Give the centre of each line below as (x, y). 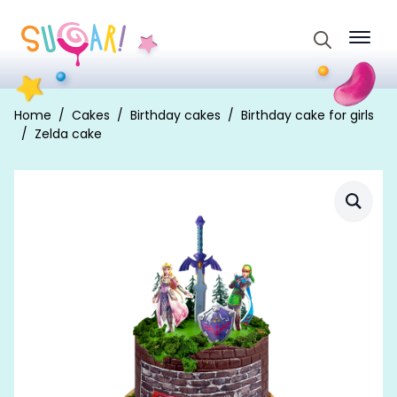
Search (335, 57)
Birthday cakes (175, 115)
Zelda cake (68, 134)
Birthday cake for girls (307, 115)
